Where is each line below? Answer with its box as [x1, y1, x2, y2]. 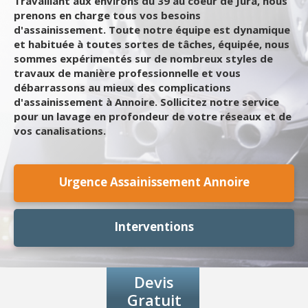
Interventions [114, 219, 194, 234]
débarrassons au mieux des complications [14, 80, 231, 94]
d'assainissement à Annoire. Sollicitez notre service [14, 95, 279, 109]
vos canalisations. [14, 124, 106, 137]
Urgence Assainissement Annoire [58, 174, 250, 190]
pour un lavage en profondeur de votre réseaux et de [14, 109, 291, 123]
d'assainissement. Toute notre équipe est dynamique [14, 23, 290, 36]
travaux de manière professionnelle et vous [14, 66, 241, 80]
